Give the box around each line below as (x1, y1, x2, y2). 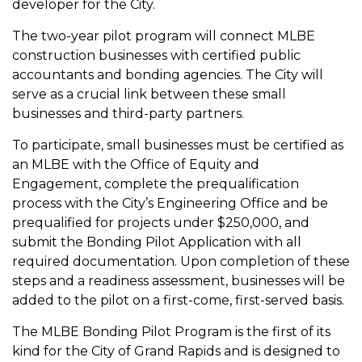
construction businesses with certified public (12, 48, 301, 63)
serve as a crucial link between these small (12, 86, 286, 102)
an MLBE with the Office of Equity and (12, 157, 259, 172)
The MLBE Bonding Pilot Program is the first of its (12, 324, 330, 339)
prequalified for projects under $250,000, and (12, 215, 309, 230)
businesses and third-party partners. (12, 106, 244, 121)
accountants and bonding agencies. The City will (12, 67, 323, 82)
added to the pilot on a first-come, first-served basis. (12, 293, 344, 308)
